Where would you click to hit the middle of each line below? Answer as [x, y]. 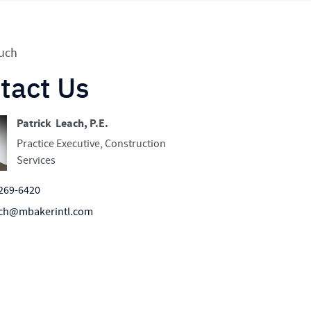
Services [42, 160]
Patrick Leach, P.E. [63, 123]
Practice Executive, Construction [92, 143]
